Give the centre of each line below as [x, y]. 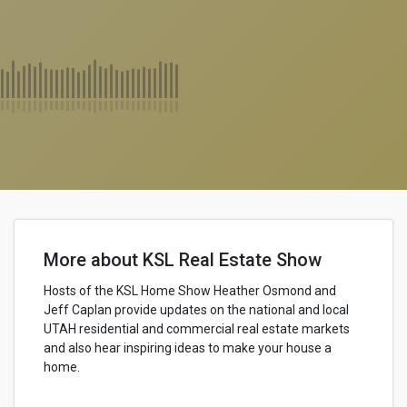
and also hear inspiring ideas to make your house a [188, 348]
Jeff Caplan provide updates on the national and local [196, 310]
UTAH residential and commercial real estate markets [197, 329]
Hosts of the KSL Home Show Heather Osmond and [190, 291]
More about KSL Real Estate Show [183, 260]
